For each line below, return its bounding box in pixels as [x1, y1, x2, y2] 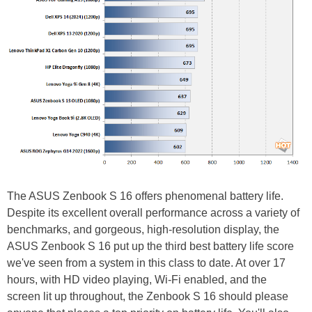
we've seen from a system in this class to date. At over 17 [7, 257, 286, 270]
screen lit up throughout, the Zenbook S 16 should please [7, 290, 288, 303]
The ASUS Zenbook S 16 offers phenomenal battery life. [7, 190, 283, 203]
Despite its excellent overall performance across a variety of [7, 207, 299, 219]
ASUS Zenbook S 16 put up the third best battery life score [7, 240, 294, 253]
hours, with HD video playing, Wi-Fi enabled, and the [7, 274, 267, 286]
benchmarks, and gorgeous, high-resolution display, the [7, 224, 279, 236]
